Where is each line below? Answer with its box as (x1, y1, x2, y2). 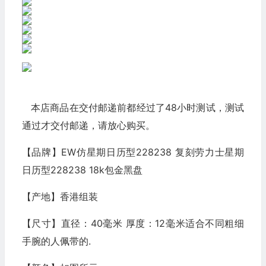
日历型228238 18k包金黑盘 (21, 164, 142, 176)
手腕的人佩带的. (21, 235, 91, 247)
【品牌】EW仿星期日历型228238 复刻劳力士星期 (21, 146, 244, 158)
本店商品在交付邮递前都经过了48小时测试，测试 (21, 102, 244, 113)
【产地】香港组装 (21, 191, 98, 202)
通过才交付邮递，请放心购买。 (21, 119, 155, 131)
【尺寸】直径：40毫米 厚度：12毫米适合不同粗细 (21, 217, 244, 229)
